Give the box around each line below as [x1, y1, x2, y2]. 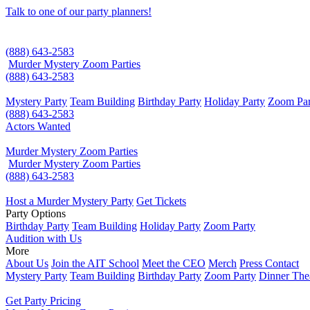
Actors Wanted [6, 120, 71, 132]
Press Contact [239, 257, 299, 269]
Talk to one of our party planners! [6, 6, 152, 17]
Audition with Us [6, 232, 82, 244]
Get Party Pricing [6, 295, 81, 307]
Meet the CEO [142, 257, 206, 269]
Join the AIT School [51, 257, 139, 269]
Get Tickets [136, 195, 186, 207]
